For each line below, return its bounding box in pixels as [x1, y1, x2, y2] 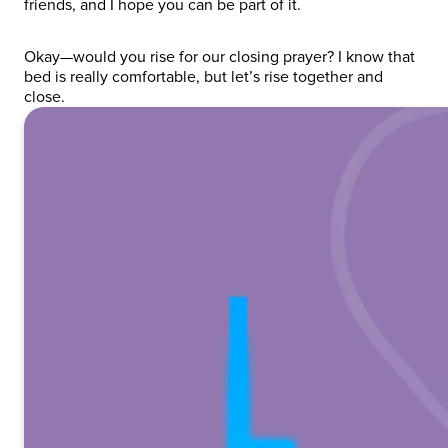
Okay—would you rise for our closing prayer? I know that [24, 46, 415, 67]
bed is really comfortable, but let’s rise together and [24, 66, 383, 87]
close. [24, 86, 69, 107]
